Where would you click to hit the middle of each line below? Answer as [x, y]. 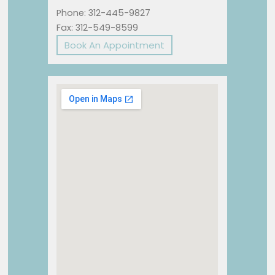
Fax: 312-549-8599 [98, 28]
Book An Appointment [115, 45]
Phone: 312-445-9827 [104, 13]
